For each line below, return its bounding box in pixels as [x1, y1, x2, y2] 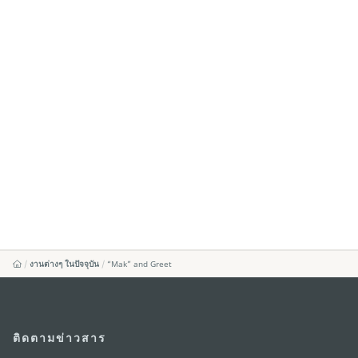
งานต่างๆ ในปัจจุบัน [30, 258, 100, 270]
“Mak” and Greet [107, 258, 173, 270]
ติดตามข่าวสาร [13, 330, 106, 346]
